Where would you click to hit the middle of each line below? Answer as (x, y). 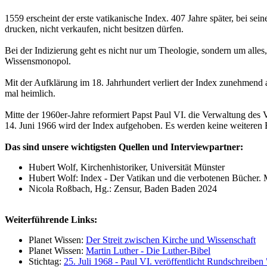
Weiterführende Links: (51, 220)
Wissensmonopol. (38, 61)
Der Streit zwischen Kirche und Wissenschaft (171, 240)
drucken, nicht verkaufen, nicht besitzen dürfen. (94, 29)
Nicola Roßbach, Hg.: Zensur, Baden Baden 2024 (123, 189)
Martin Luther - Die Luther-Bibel (148, 251)
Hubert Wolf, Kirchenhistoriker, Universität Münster (127, 167)
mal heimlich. (30, 94)
